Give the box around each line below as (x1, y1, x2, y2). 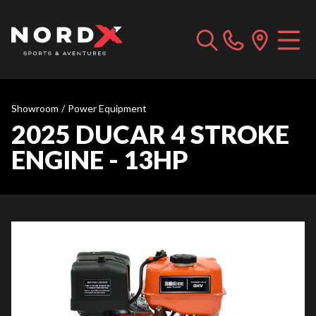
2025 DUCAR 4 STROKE (11, 119, 289, 150)
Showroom (11, 102, 59, 114)
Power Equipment (68, 102, 147, 114)
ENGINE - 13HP (11, 144, 188, 175)
